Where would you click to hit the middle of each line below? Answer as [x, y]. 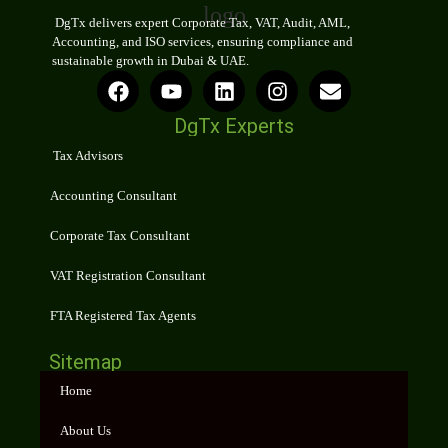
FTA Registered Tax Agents [123, 316]
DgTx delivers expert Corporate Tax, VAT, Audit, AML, [201, 22]
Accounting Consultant [113, 196]
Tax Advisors [86, 156]
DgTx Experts [234, 126]
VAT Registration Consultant [128, 276]
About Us [85, 431]
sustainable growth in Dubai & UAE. [150, 60]
